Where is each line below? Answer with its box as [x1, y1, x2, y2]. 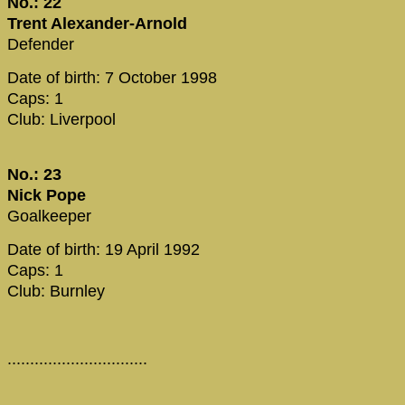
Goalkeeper [7, 206, 91, 225]
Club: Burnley [7, 282, 105, 301]
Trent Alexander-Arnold [7, 14, 187, 33]
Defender [7, 34, 74, 53]
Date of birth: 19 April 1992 [7, 240, 200, 259]
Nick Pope [7, 185, 86, 204]
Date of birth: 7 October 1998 [7, 69, 217, 88]
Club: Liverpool [7, 110, 116, 129]
